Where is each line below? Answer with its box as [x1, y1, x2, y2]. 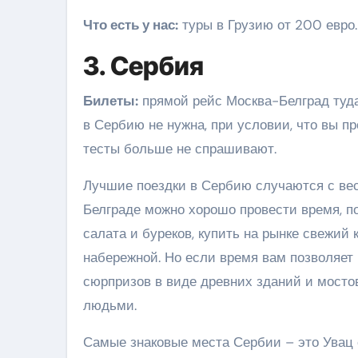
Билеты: [83, 91, 138, 109]
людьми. [83, 296, 137, 314]
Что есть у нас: [83, 15, 178, 34]
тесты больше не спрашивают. [83, 139, 276, 157]
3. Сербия [83, 50, 204, 82]
